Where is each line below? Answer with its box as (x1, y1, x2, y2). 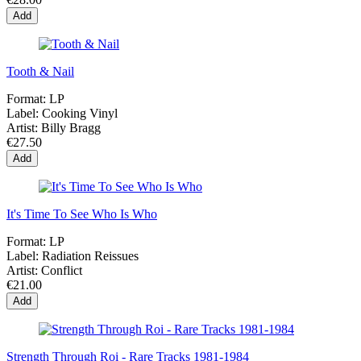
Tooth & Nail (6, 64, 74, 78)
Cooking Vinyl (42, 106, 118, 120)
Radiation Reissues (42, 248, 139, 263)
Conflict (41, 263, 82, 277)
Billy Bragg (41, 120, 101, 135)
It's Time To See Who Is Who (6, 206, 157, 221)
